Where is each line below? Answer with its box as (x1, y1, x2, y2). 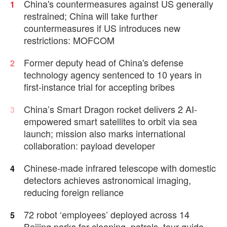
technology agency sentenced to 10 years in (24, 67, 202, 81)
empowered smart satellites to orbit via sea (24, 114, 197, 128)
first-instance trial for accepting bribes (24, 80, 175, 93)
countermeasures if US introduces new (24, 21, 180, 34)
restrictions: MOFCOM (24, 33, 115, 47)
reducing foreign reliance (24, 185, 124, 199)
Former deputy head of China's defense (24, 55, 183, 69)
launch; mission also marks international (24, 126, 185, 140)
